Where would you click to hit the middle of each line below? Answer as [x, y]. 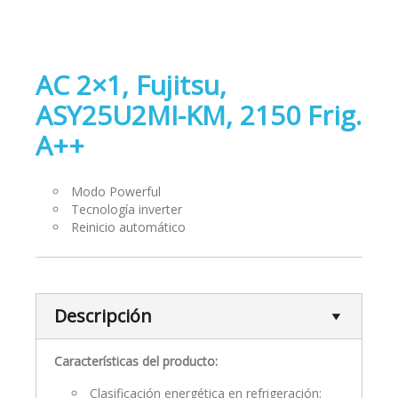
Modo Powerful [116, 191]
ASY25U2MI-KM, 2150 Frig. [199, 115]
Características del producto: [136, 361]
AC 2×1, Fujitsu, [131, 85]
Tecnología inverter [127, 209]
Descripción [103, 316]
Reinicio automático [128, 227]
